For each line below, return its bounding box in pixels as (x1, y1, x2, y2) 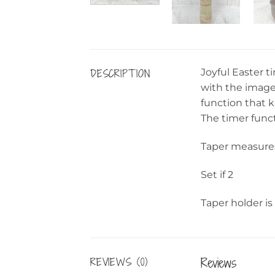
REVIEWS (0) (90, 255, 148, 270)
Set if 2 (201, 168, 233, 180)
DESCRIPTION (90, 66, 150, 82)
